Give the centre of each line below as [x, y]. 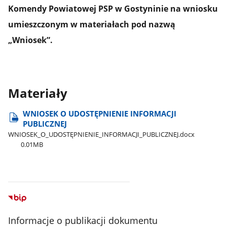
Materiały [38, 93]
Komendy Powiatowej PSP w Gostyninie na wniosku [113, 9]
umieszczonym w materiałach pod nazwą [92, 25]
